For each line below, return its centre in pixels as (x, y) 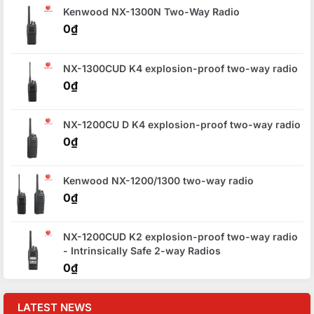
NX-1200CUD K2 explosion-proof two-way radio (180, 237)
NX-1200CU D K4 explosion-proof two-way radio (182, 125)
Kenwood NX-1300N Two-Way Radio (151, 12)
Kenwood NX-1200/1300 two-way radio (158, 181)
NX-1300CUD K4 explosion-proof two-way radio (180, 69)
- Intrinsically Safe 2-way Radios (142, 251)
